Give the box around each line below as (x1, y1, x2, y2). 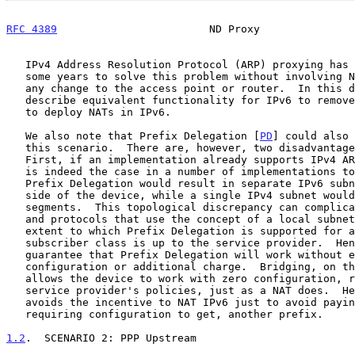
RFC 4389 (6, 22, 57, 35)
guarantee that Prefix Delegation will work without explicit (6, 248, 25, 261)
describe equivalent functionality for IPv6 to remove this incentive (6, 94, 25, 106)
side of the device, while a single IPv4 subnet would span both (6, 189, 25, 201)
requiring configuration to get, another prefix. (6, 307, 25, 320)
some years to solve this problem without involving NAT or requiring (6, 70, 25, 82)
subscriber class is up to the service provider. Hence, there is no (6, 236, 25, 249)
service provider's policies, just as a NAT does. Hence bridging (6, 284, 25, 296)
